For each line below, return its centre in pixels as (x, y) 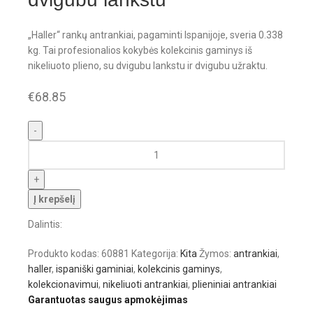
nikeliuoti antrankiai (145, 284)
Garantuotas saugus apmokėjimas (108, 299)
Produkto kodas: (65, 253)
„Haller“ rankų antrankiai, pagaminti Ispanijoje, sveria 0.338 (155, 35)
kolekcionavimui (63, 284)
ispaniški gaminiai (95, 269)
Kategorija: (155, 253)
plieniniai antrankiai (234, 284)
